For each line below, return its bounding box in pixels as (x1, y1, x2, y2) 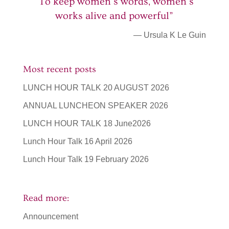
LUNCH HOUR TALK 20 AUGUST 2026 (22, 83, 169, 93)
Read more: (22, 192, 69, 203)
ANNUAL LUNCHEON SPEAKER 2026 (22, 101, 168, 110)
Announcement (22, 212, 78, 221)
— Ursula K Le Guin (133, 31, 207, 40)
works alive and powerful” (55, 10, 174, 22)
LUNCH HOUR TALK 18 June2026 (22, 119, 151, 128)
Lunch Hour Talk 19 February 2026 (22, 155, 149, 164)
